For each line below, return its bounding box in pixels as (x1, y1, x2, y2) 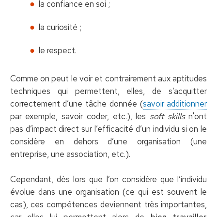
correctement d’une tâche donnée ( (10, 98, 143, 109)
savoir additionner (142, 98, 207, 109)
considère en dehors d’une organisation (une (10, 136, 207, 147)
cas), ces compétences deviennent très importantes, (10, 199, 207, 210)
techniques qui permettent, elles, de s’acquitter (10, 85, 207, 96)
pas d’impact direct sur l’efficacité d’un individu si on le (10, 123, 207, 134)
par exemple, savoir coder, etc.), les (10, 110, 150, 122)
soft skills (149, 110, 185, 122)
